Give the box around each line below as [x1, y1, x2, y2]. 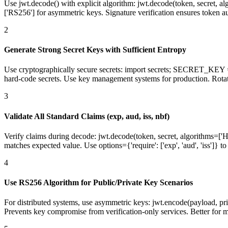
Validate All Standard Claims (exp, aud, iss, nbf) [4, 111, 169, 121]
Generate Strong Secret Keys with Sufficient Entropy [4, 45, 186, 54]
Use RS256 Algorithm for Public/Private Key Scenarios [4, 178, 193, 187]
